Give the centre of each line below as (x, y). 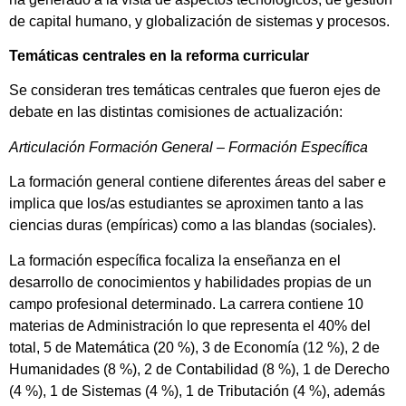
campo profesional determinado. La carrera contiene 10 (186, 304)
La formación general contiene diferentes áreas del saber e (198, 182)
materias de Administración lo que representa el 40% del (190, 325)
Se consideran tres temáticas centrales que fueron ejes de (195, 91)
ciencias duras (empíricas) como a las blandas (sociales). (193, 226)
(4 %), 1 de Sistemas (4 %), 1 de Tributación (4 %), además (197, 391)
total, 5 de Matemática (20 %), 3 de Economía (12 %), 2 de (194, 347)
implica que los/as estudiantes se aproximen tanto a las (186, 204)
